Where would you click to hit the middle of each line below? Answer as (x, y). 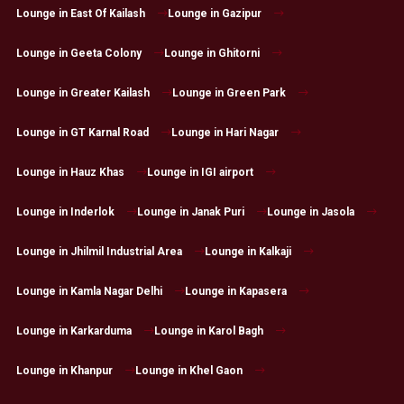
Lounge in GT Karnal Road (82, 133)
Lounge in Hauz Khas (70, 173)
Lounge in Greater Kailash (83, 93)
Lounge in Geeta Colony (78, 54)
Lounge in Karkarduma (73, 331)
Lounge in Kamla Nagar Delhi (89, 292)
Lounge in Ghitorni (211, 54)
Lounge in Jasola (310, 212)
